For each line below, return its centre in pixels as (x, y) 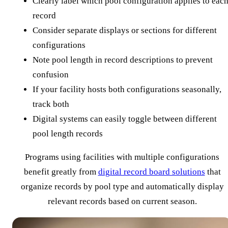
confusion (51, 74)
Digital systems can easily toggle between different (125, 119)
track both (51, 104)
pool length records (68, 133)
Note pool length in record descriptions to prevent (123, 60)
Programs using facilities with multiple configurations (122, 157)
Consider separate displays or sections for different (125, 30)
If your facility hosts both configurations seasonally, (127, 89)
